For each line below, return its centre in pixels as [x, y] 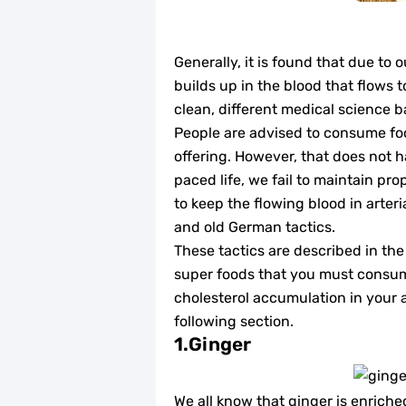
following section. [234, 321]
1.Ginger [213, 344]
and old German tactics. [255, 227]
